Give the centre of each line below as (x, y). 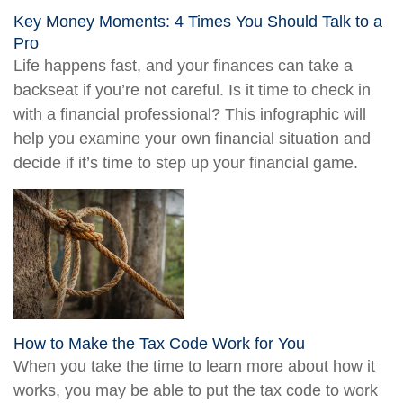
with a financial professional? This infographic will (190, 114)
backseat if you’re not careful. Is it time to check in (192, 90)
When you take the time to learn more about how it (194, 366)
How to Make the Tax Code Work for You (159, 343)
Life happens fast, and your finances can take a (183, 65)
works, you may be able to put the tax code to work (196, 390)
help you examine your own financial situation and (192, 138)
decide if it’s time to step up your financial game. (186, 162)
